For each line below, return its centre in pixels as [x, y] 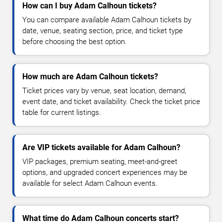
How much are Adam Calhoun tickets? [90, 76]
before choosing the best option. [75, 41]
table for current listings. [62, 112]
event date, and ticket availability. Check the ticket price [111, 101]
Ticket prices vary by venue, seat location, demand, [104, 90]
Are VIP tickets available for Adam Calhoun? [101, 147]
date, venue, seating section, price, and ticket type [103, 30]
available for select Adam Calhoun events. [90, 183]
